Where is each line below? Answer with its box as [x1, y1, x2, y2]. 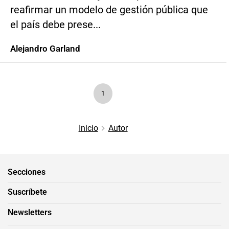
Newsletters [8, 207, 52, 217]
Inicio [78, 123, 98, 133]
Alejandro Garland [10, 43, 80, 54]
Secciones [8, 167, 45, 177]
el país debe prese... [10, 19, 101, 31]
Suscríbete [8, 187, 47, 197]
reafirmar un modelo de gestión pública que [10, 4, 208, 16]
